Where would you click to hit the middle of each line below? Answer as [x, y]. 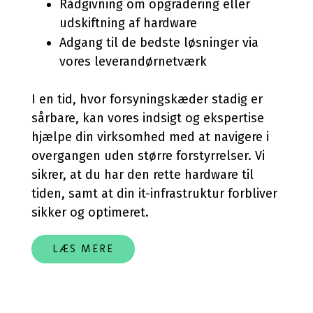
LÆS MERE [83, 249]
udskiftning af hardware [128, 23]
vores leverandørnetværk [133, 61]
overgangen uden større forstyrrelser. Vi [148, 156]
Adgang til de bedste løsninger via [159, 43]
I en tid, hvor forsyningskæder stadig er [147, 99]
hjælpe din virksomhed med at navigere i [150, 137]
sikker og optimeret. [90, 212]
